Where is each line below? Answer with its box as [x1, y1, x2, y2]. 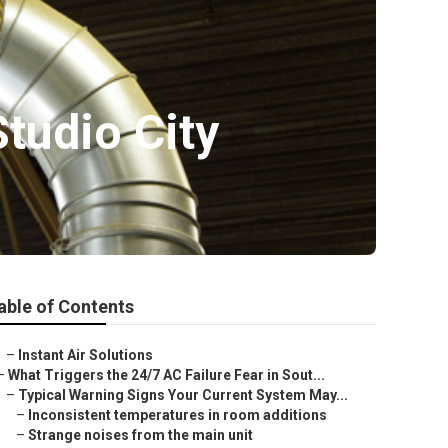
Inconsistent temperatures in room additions [28, 407, 327, 423]
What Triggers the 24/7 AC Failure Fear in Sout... [8, 367, 325, 383]
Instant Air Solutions [18, 347, 153, 363]
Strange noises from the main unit [28, 427, 253, 443]
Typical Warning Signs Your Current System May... [18, 387, 348, 403]
